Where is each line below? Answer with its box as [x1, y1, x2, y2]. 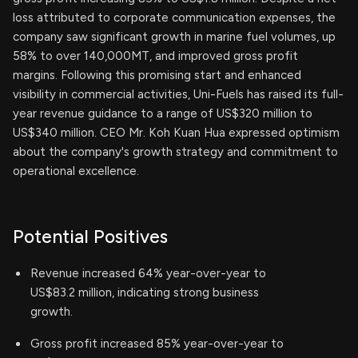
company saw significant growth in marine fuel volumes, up [13, 30, 336, 44]
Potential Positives [13, 225, 168, 248]
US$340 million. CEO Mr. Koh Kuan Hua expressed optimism [13, 125, 340, 140]
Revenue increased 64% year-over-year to [30, 266, 266, 280]
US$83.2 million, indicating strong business [30, 285, 259, 300]
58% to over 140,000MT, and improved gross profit [13, 49, 298, 63]
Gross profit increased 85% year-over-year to [30, 336, 284, 351]
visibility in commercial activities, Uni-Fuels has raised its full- [13, 87, 344, 101]
